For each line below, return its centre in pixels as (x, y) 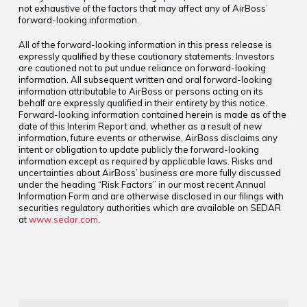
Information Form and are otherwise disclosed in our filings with (151, 196)
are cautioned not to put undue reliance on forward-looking (142, 68)
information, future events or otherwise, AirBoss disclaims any (148, 138)
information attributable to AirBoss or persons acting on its (140, 91)
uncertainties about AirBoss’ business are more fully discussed (149, 173)
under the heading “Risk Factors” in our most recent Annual (142, 184)
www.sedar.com (63, 219)
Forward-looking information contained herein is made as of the (152, 114)
